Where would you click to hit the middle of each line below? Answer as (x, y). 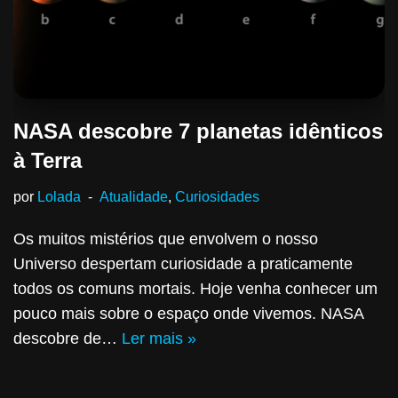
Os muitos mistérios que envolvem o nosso (166, 239)
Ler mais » (159, 338)
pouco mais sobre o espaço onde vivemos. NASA (188, 313)
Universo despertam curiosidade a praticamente (183, 263)
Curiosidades (217, 196)
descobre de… (68, 338)
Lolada (59, 196)
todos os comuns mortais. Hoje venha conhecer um (195, 288)
